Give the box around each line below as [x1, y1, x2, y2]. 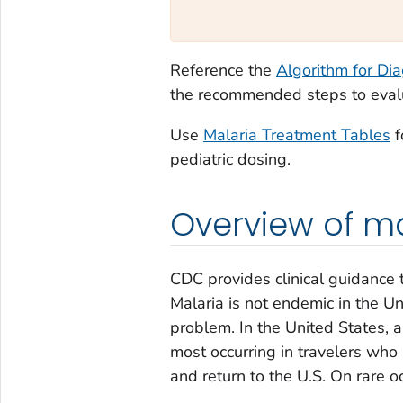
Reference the [169, 58, 276, 81]
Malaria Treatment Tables [202, 123, 390, 146]
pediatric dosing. [169, 148, 291, 170]
